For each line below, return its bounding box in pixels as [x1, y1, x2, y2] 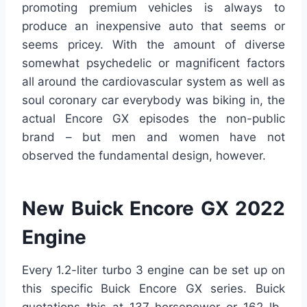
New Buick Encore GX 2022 [22, 197, 285, 221]
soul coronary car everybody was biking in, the [22, 93, 285, 108]
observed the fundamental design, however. [22, 149, 266, 163]
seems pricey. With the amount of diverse [22, 38, 285, 52]
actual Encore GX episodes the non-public [22, 112, 285, 126]
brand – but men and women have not [22, 130, 285, 145]
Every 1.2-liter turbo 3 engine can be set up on [22, 263, 285, 278]
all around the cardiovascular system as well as [22, 75, 285, 89]
